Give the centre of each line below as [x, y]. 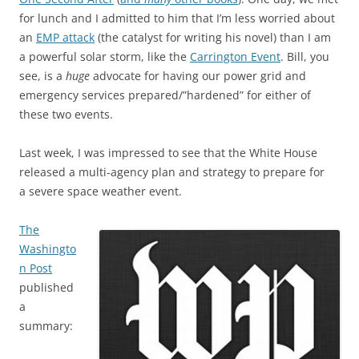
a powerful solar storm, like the [105, 57]
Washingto [48, 249]
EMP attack [65, 38]
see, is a [42, 76]
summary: [46, 326]
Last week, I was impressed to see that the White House [168, 153]
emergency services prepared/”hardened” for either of [165, 95]
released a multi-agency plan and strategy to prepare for [172, 172]
